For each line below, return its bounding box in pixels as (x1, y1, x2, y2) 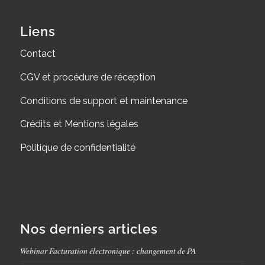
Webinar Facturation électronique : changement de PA (20, 245, 196, 257)
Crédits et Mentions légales (20, 118, 138, 130)
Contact (20, 48, 56, 60)
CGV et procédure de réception (20, 72, 156, 83)
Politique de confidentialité (20, 141, 135, 153)
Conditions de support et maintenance (20, 95, 188, 106)
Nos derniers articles (20, 221, 158, 237)
